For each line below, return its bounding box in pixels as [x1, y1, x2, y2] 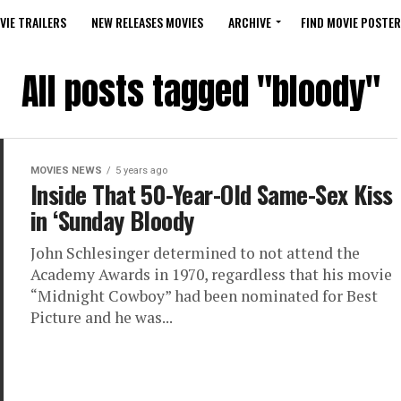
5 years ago [115, 165, 167, 176]
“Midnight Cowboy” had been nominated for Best [30, 286, 378, 306]
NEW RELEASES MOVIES [91, 13, 203, 31]
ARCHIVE [228, 13, 271, 31]
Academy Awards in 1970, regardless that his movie [30, 264, 392, 285]
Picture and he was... [30, 307, 173, 328]
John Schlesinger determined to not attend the [30, 243, 360, 263]
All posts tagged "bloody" [21, 64, 380, 118]
